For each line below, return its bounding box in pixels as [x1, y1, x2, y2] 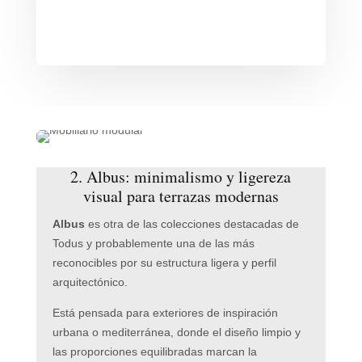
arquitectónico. [52, 275, 128, 288]
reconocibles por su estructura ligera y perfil [52, 255, 276, 269]
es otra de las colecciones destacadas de [84, 217, 299, 230]
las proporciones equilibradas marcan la [52, 344, 257, 358]
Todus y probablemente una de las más [52, 236, 255, 250]
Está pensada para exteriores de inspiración [52, 305, 278, 319]
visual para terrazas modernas [82, 184, 279, 207]
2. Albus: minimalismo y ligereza [70, 165, 292, 187]
